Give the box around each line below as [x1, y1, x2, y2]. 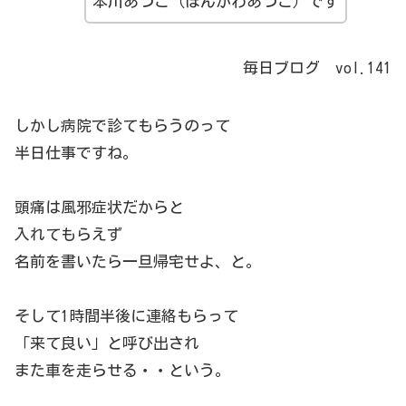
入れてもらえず [14, 227, 122, 243]
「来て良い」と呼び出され [14, 335, 199, 352]
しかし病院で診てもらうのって [14, 118, 230, 134]
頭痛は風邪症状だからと [14, 199, 184, 216]
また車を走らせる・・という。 [14, 362, 230, 379]
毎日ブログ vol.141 [243, 60, 391, 76]
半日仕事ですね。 [14, 145, 138, 161]
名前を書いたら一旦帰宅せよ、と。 [14, 254, 261, 270]
